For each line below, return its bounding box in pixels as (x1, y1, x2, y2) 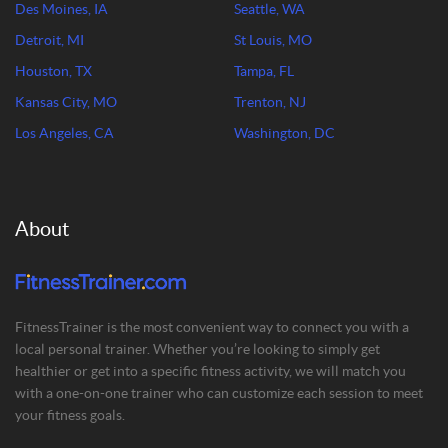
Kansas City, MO (15, 94, 117, 110)
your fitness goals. (15, 407, 125, 423)
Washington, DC (234, 125, 335, 141)
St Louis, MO (234, 32, 312, 48)
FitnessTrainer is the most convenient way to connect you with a (15, 319, 409, 335)
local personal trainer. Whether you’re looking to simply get (15, 341, 380, 357)
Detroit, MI (15, 32, 84, 48)
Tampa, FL (234, 63, 294, 79)
